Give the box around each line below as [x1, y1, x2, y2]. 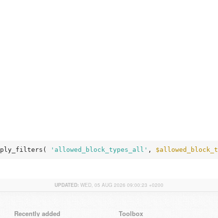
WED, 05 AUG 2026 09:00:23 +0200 [80, 182, 163, 188]
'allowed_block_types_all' [51, 146, 148, 153]
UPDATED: [54, 182, 79, 188]
